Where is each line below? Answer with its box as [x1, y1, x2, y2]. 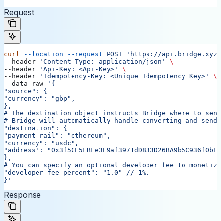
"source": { [4, 87, 47, 95]
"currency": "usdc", [4, 139, 79, 147]
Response [4, 190, 41, 200]
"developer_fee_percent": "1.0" [4, 169, 122, 177]
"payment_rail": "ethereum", [4, 132, 110, 140]
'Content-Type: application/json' [39, 58, 166, 66]
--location [20, 50, 63, 58]
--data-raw [4, 80, 47, 88]
